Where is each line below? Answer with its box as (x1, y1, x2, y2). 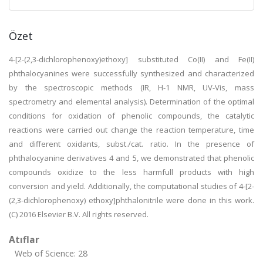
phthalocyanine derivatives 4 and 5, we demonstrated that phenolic (9, 153, 254, 163)
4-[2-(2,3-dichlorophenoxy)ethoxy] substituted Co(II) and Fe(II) (9, 54, 254, 65)
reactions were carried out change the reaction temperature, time (9, 124, 254, 135)
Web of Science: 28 (15, 248, 87, 259)
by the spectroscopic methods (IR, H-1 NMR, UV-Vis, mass (9, 82, 254, 93)
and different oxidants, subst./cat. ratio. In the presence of (9, 139, 254, 149)
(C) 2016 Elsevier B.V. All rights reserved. (9, 209, 149, 220)
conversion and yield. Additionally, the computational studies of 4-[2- (9, 181, 254, 191)
